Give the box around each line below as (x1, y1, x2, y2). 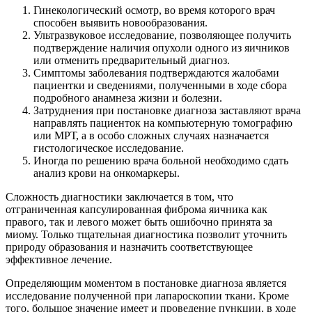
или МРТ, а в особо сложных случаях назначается (33, 130, 269, 142)
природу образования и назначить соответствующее (6, 241, 253, 253)
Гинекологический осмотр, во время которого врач (33, 4, 275, 17)
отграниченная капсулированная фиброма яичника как (6, 203, 267, 216)
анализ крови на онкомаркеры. (33, 167, 180, 180)
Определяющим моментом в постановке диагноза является (6, 277, 286, 290)
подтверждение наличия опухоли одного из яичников (33, 42, 290, 54)
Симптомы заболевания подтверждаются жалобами (33, 67, 279, 79)
